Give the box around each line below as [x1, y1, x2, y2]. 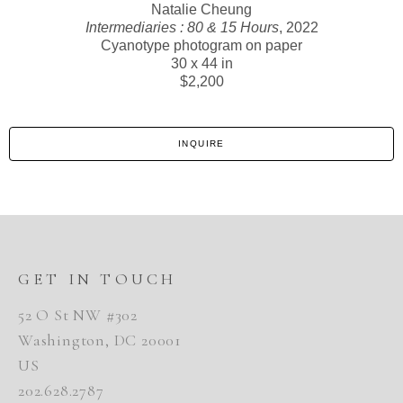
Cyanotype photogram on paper [101, 38, 302, 54]
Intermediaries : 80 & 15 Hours [85, 20, 279, 36]
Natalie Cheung [151, 2, 252, 18]
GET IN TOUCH [18, 269, 177, 290]
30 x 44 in [170, 56, 233, 72]
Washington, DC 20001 [18, 330, 182, 351]
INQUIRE [178, 139, 225, 149]
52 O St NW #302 [18, 305, 138, 326]
